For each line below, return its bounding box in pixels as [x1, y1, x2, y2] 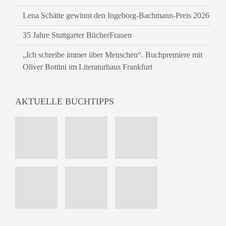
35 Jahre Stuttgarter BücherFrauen [23, 31, 132, 39]
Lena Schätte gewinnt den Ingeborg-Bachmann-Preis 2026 [23, 11, 209, 20]
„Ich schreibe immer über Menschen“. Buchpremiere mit [23, 50, 202, 59]
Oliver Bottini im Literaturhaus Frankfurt [23, 63, 152, 71]
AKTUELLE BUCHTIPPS [15, 96, 114, 106]
